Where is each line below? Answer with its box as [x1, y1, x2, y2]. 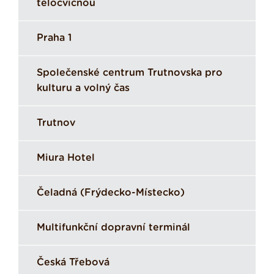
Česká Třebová [37, 257, 109, 268]
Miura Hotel [37, 153, 95, 163]
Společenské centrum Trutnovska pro [37, 68, 223, 78]
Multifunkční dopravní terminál [37, 223, 190, 233]
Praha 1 [37, 33, 72, 43]
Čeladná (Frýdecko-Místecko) [37, 188, 185, 198]
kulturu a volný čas [37, 83, 130, 94]
